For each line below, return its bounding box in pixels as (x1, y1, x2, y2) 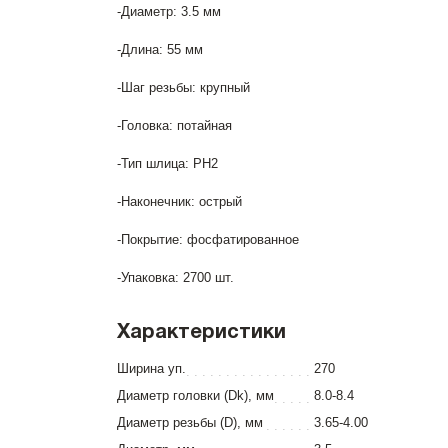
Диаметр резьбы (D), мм (117, 415, 263, 430)
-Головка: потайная (117, 118, 232, 133)
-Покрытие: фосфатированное (117, 232, 299, 247)
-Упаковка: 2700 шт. (117, 270, 234, 285)
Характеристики (117, 324, 286, 342)
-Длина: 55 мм (117, 42, 203, 57)
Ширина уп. (117, 361, 186, 376)
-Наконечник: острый (117, 194, 242, 209)
